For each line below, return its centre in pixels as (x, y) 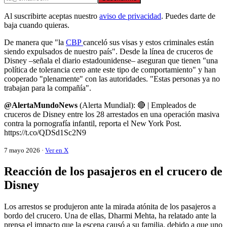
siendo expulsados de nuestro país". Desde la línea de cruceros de (108, 52)
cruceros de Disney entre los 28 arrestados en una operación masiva (112, 115)
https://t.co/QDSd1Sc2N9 (45, 133)
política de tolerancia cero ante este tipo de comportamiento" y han (110, 70)
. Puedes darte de (188, 16)
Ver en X (57, 150)
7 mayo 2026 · (25, 150)
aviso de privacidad (130, 16)
